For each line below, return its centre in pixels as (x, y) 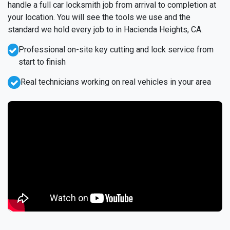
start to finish (42, 62)
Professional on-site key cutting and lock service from (116, 50)
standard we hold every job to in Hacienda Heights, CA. (105, 30)
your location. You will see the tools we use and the (99, 17)
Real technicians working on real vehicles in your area (116, 82)
